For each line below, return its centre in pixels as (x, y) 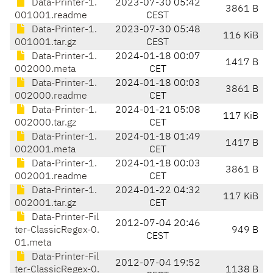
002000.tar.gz (45, 123)
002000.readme (51, 97)
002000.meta (45, 70)
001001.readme (51, 16)
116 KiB (241, 36)
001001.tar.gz (45, 43)
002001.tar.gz (45, 204)
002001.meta (45, 150)
